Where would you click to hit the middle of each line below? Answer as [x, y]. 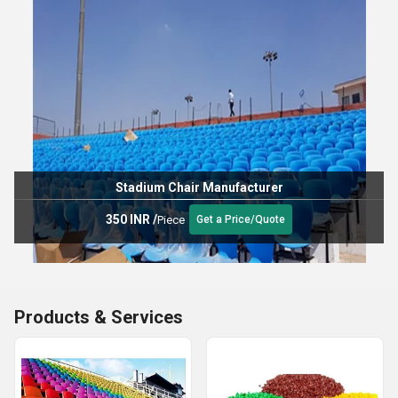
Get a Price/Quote [241, 219]
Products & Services [99, 317]
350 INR [128, 219]
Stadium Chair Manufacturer [199, 187]
